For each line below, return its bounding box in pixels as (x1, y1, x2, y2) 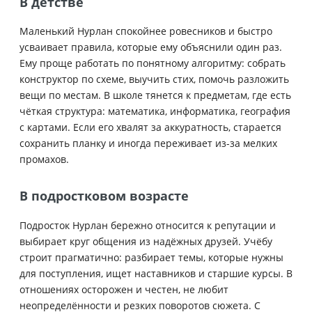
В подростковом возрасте (19, 187, 189, 205)
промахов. (19, 153, 69, 166)
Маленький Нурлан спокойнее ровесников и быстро (19, 24, 272, 38)
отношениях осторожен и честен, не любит (19, 282, 228, 296)
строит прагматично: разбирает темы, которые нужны (19, 250, 283, 264)
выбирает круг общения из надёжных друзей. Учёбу (19, 234, 272, 248)
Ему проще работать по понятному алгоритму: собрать (19, 56, 286, 70)
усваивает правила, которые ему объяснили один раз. (19, 40, 282, 54)
